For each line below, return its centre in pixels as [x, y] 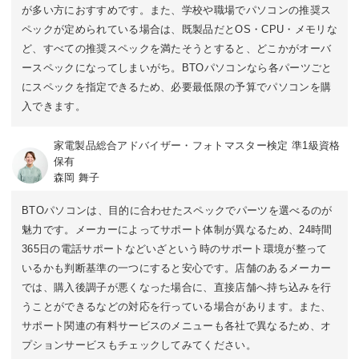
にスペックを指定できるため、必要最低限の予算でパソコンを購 [177, 87]
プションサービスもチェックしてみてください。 [139, 345]
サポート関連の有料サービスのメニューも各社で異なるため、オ [177, 326]
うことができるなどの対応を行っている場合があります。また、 [177, 307]
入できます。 [54, 106]
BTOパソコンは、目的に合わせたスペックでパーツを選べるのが [177, 210]
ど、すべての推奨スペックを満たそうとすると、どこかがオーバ [177, 48]
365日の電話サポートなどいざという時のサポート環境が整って [175, 249]
